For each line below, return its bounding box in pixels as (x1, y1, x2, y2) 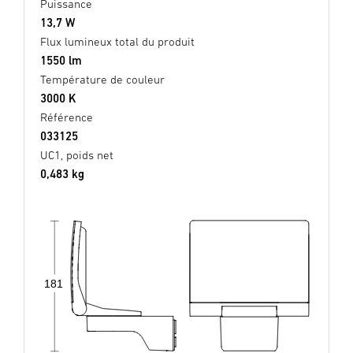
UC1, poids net (40, 147, 113, 162)
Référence (40, 110, 93, 124)
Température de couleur (40, 72, 165, 86)
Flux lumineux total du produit (40, 34, 195, 48)
